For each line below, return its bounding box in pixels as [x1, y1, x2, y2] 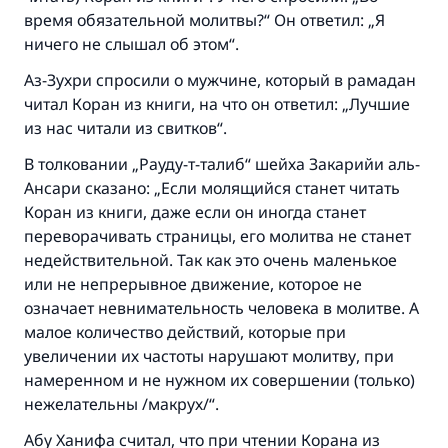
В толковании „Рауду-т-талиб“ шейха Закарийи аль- [24, 153, 420, 175]
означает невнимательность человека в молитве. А [24, 297, 419, 319]
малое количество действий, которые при [24, 321, 346, 343]
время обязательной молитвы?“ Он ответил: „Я [24, 9, 385, 31]
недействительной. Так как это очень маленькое [24, 249, 397, 271]
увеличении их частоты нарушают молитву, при [24, 345, 394, 367]
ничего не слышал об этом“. [24, 33, 239, 55]
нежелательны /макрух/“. [24, 393, 219, 415]
